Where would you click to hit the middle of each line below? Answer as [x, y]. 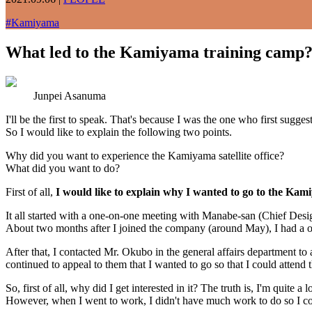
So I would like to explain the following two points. [119, 132]
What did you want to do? [63, 168]
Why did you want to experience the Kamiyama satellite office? [145, 155]
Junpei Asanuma [70, 95]
